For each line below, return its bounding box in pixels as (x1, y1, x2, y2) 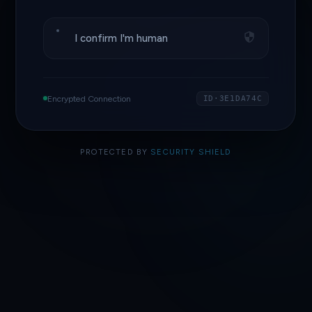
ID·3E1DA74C (203, 93, 263, 103)
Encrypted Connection (47, 93, 131, 104)
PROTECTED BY (80, 146, 151, 157)
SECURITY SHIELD (150, 146, 232, 157)
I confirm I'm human (75, 32, 169, 45)
